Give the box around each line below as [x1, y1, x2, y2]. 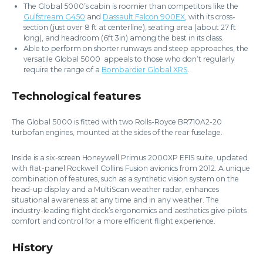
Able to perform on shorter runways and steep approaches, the [23, 44, 248, 53]
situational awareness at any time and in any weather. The [12, 195, 219, 205]
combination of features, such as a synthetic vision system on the [12, 174, 239, 184]
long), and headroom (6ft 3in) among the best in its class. [23, 33, 224, 43]
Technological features [12, 89, 141, 103]
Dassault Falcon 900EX [103, 12, 185, 22]
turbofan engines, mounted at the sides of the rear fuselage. [12, 128, 222, 137]
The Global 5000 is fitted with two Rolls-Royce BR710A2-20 [12, 117, 222, 127]
